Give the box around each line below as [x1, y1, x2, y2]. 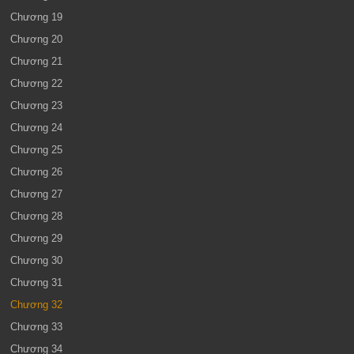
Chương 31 [10, 277, 63, 288]
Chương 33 [10, 321, 63, 333]
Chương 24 [10, 122, 63, 134]
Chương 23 [10, 100, 63, 111]
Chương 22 [10, 77, 63, 89]
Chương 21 [10, 55, 63, 67]
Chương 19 [10, 11, 63, 23]
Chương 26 [10, 166, 63, 178]
